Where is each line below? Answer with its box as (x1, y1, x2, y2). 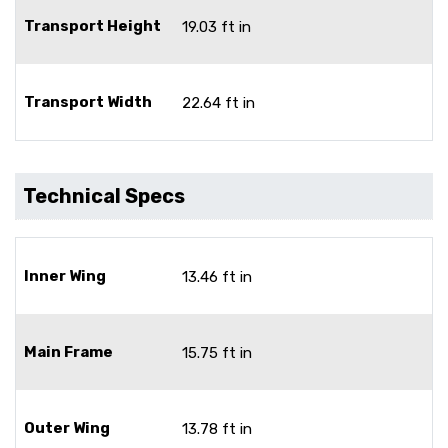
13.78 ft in (182, 419, 252, 438)
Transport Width (24, 92, 152, 111)
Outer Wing (24, 418, 110, 437)
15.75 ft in (182, 343, 252, 362)
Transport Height (24, 16, 161, 35)
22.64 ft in (182, 93, 255, 112)
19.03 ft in (182, 17, 251, 36)
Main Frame (24, 342, 113, 361)
